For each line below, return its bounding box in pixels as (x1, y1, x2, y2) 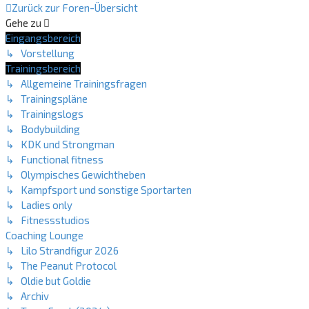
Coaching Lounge (6, 229, 83, 241)
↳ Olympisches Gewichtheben (6, 168, 146, 181)
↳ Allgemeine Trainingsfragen (6, 77, 147, 90)
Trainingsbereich (6, 62, 81, 74)
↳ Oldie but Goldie (6, 275, 91, 287)
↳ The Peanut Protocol (6, 259, 117, 272)
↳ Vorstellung (6, 47, 74, 59)
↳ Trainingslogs (6, 108, 83, 120)
